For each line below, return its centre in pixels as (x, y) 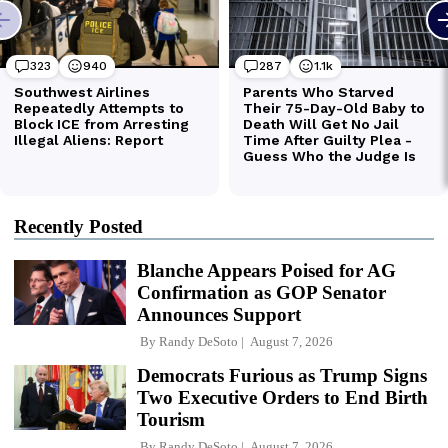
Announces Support (219, 314)
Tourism (171, 419)
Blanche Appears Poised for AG (266, 270)
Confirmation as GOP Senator (261, 292)
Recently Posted (78, 226)
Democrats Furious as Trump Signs (282, 375)
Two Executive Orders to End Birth (282, 397)
